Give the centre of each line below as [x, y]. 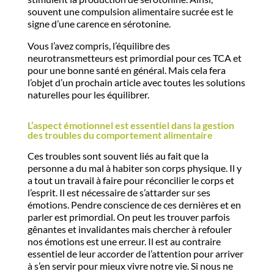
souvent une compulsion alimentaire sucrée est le [130, 11]
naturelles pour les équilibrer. [88, 94]
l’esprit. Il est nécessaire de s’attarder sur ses [119, 192]
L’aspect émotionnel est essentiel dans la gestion [131, 125]
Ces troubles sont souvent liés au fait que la [118, 156]
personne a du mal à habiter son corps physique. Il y [134, 168]
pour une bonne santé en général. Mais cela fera [126, 70]
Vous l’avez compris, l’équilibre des [98, 46]
